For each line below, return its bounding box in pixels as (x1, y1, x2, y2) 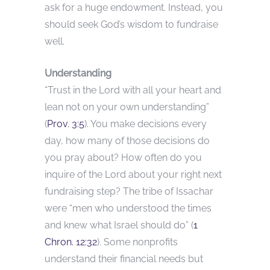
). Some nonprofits (97, 236, 178, 248)
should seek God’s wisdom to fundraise (45, 19, 218, 31)
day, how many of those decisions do (45, 135, 210, 147)
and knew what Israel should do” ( (45, 219, 193, 231)
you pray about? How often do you (45, 152, 202, 164)
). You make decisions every (84, 118, 207, 130)
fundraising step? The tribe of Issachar (45, 186, 213, 198)
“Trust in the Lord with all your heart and (45, 84, 221, 96)
